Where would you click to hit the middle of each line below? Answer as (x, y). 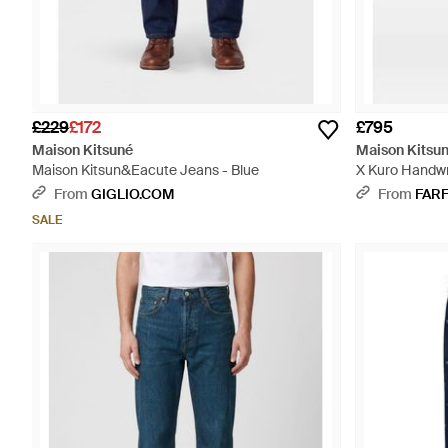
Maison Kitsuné (82, 150)
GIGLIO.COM (132, 194)
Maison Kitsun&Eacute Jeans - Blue (145, 170)
